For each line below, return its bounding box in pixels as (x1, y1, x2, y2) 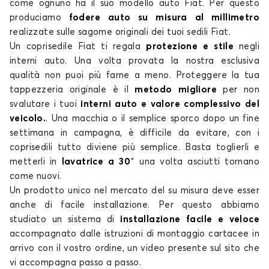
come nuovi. (10, 172, 62, 181)
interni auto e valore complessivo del (80, 100, 259, 109)
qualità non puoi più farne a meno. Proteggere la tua (10, 71, 259, 80)
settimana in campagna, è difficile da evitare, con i (10, 128, 259, 138)
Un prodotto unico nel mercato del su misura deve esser (10, 186, 259, 195)
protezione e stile (146, 42, 239, 51)
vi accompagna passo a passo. (10, 258, 142, 267)
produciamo (10, 13, 69, 22)
